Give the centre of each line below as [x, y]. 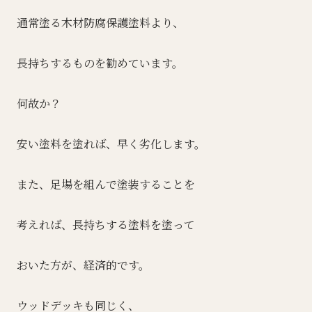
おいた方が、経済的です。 [83, 265]
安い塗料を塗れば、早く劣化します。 [111, 143]
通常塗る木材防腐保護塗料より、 [100, 22]
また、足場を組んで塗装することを [106, 184]
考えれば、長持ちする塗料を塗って [106, 224]
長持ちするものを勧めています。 [100, 63]
